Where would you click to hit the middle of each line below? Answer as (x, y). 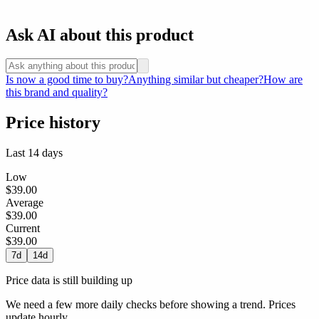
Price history (53, 123)
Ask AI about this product (100, 35)
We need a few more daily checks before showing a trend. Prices (151, 305)
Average (25, 203)
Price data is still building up (69, 281)
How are (283, 80)
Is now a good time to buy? (67, 80)
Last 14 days (34, 153)
